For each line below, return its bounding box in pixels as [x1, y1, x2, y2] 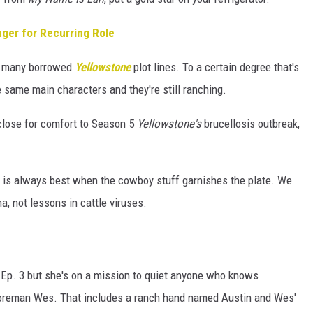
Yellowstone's [137, 117, 201, 131]
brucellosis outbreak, [201, 117, 300, 131]
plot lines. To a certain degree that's [131, 60, 299, 75]
